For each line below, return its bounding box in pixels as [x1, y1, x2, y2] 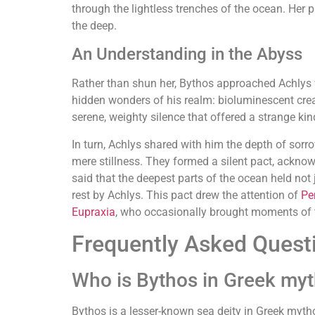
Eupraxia [72, 205, 115, 219]
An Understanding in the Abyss [72, 44, 302, 65]
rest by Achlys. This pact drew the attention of [72, 188, 301, 202]
